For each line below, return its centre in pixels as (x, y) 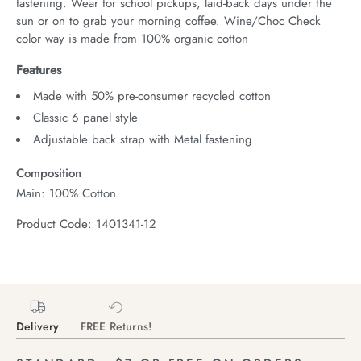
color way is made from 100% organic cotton (132, 38)
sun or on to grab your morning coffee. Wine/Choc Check (168, 21)
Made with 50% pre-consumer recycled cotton (152, 95)
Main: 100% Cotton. (68, 193)
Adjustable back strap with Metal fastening (143, 139)
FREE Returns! (116, 326)
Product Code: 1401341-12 (86, 224)
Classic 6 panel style (85, 117)
